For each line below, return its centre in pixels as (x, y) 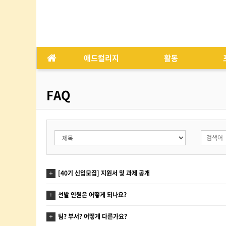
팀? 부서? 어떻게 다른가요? (93, 216)
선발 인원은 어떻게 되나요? (92, 195)
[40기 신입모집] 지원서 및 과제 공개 (104, 173)
